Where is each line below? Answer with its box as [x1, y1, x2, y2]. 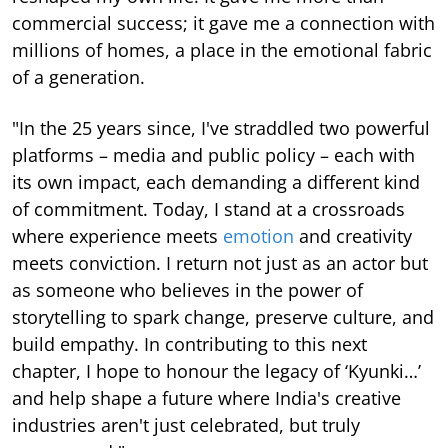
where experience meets [12, 224, 223, 249]
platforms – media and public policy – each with [12, 143, 415, 168]
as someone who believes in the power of [12, 278, 363, 303]
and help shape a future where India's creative [12, 386, 401, 411]
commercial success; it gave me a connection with [12, 11, 435, 36]
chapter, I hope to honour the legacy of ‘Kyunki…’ [12, 359, 421, 384]
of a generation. [12, 65, 145, 90]
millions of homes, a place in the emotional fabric [12, 38, 432, 63]
